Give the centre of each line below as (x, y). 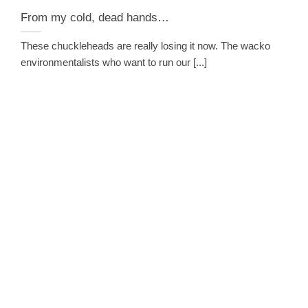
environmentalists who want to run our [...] (114, 62)
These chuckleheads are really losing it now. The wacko (145, 45)
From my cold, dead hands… (95, 17)
